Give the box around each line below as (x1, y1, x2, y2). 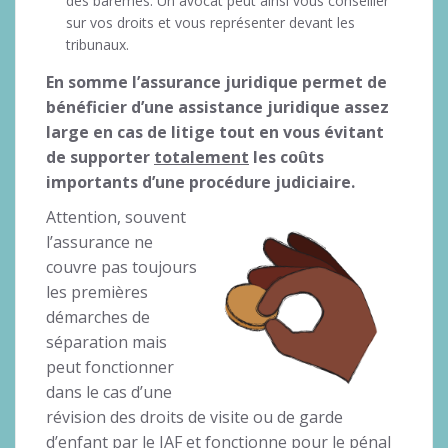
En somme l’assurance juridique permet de (46, 70, 387, 93)
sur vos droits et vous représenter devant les (66, 12, 355, 32)
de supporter (46, 145, 154, 168)
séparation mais (46, 330, 167, 353)
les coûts (249, 145, 324, 168)
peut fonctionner (46, 355, 174, 378)
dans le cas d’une (46, 380, 172, 403)
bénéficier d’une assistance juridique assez (46, 95, 389, 118)
